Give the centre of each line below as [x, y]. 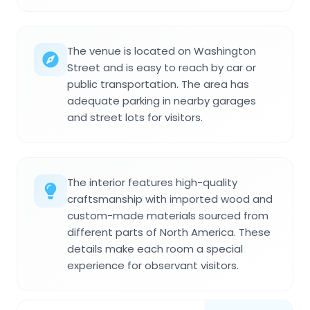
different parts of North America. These [169, 232]
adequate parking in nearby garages [162, 101]
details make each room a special [155, 249]
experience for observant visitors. [153, 266]
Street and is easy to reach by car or [162, 68]
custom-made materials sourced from [168, 216]
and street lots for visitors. [135, 118]
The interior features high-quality [152, 183]
